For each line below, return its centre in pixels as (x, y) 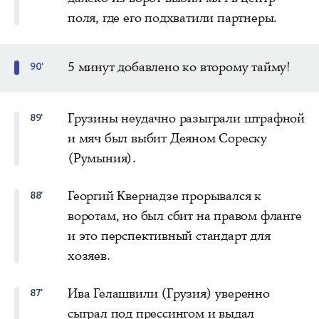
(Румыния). (102, 158)
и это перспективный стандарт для (169, 235)
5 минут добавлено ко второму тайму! (179, 67)
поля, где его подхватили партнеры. (173, 17)
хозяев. (89, 255)
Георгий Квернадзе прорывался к (165, 195)
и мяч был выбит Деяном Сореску (168, 138)
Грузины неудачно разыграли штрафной (186, 118)
